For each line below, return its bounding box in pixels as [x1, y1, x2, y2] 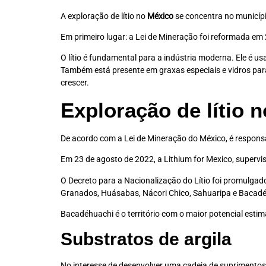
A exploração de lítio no [61, 11, 147, 21]
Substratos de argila [61, 229, 232, 249]
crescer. [61, 78, 89, 88]
